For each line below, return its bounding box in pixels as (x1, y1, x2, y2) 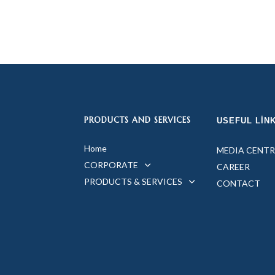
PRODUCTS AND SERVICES (84, 114, 192, 125)
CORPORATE (84, 160, 139, 171)
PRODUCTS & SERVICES (84, 176, 183, 187)
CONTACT (216, 178, 260, 189)
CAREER (216, 161, 250, 172)
